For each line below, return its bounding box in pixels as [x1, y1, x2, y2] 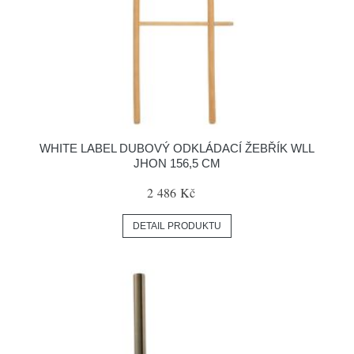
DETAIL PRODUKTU [133, 220, 221, 232]
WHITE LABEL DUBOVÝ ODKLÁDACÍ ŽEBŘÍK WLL [40, 141, 314, 155]
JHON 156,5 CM [134, 156, 220, 170]
